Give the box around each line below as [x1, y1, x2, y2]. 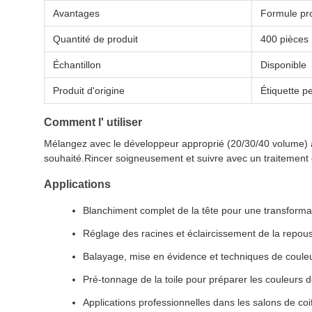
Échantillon [53, 59, 101, 70]
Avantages [53, 8, 100, 19]
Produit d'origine [53, 85, 125, 96]
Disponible [260, 59, 306, 70]
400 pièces [260, 33, 309, 45]
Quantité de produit [53, 33, 138, 45]
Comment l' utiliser [44, 116, 142, 128]
